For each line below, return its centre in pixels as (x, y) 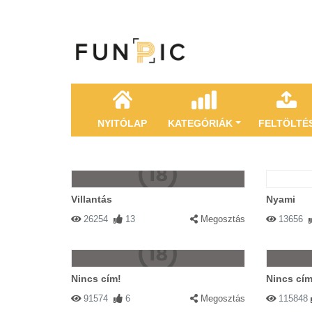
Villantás (92, 199)
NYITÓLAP (122, 123)
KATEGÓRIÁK (200, 123)
